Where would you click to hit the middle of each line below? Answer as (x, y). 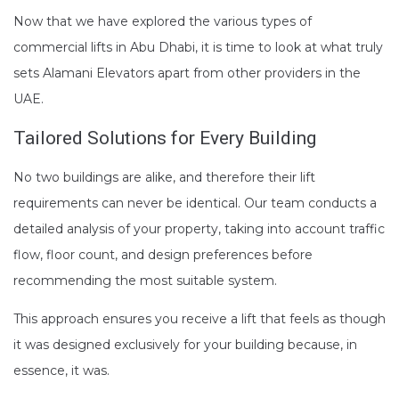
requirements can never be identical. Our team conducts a (195, 203)
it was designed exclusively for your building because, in (185, 344)
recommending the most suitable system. (145, 280)
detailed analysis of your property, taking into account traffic (199, 228)
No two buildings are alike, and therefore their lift (164, 177)
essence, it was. (61, 370)
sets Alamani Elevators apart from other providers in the (187, 73)
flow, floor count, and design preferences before (163, 254)
